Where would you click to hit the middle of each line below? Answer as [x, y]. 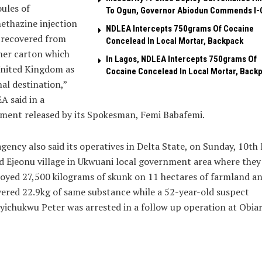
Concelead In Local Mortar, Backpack [174, 41]
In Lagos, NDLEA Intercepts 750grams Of [181, 59]
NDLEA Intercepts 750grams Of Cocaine [180, 29]
